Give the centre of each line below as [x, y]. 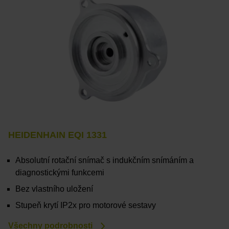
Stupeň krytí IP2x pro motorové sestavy [86, 205]
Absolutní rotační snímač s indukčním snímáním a [105, 161]
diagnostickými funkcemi [60, 173]
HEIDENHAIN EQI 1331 [58, 135]
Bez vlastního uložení [54, 189]
